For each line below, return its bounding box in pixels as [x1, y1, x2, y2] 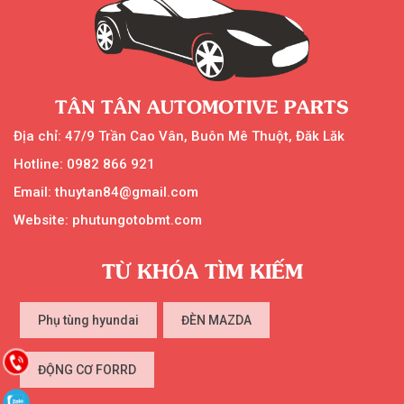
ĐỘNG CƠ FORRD [38, 362, 136, 377]
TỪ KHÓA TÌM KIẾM [101, 255, 303, 284]
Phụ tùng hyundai [38, 312, 139, 327]
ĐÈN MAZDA [181, 312, 252, 327]
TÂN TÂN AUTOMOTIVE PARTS [55, 92, 349, 119]
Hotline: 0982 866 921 [14, 155, 155, 172]
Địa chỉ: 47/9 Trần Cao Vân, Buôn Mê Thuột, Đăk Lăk [14, 127, 344, 144]
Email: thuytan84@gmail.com [14, 183, 198, 200]
